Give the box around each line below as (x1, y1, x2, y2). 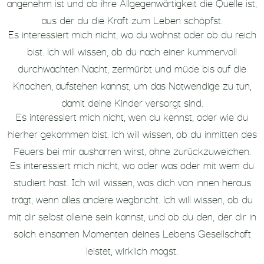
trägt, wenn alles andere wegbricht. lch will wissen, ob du (11, 190, 253, 207)
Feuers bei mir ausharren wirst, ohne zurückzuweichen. (13, 141, 251, 159)
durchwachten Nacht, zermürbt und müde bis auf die (18, 59, 246, 76)
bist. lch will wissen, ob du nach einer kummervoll (27, 42, 237, 59)
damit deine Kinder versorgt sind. (61, 93, 203, 110)
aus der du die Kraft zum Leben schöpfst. (41, 11, 223, 28)
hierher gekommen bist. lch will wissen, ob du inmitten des (7, 124, 257, 141)
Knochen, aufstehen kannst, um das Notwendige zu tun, (12, 76, 252, 93)
